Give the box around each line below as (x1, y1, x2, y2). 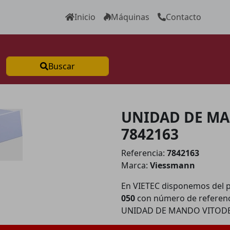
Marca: (121, 160, 150, 171)
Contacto (166, 11, 201, 23)
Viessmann (150, 160, 195, 171)
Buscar (48, 61, 75, 72)
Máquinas (111, 11, 149, 23)
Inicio (74, 11, 95, 23)
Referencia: (121, 147, 167, 159)
